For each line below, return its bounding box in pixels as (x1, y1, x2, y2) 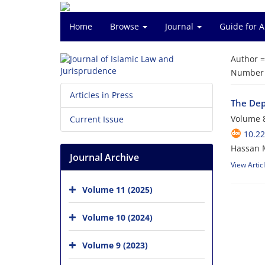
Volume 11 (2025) (82, 183, 153, 195)
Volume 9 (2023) (82, 239, 148, 251)
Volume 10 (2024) (82, 211, 153, 223)
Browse (110, 21, 141, 32)
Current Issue (70, 114, 124, 125)
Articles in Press (70, 89, 133, 101)
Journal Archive (70, 151, 139, 164)
